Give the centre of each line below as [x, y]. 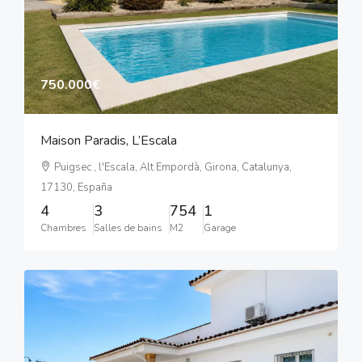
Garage [220, 228]
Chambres [63, 228]
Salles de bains [128, 228]
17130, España [76, 188]
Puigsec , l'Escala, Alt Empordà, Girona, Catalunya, [173, 168]
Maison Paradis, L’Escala [109, 141]
